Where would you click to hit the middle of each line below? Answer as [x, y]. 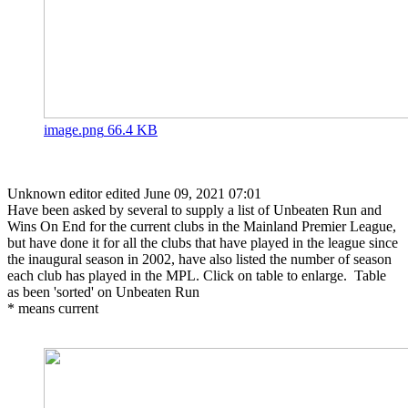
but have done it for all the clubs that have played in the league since [203, 243]
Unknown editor [55, 194]
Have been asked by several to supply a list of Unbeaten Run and [194, 210]
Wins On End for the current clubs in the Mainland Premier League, [202, 227]
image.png [74, 130]
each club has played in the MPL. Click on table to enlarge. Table [197, 276]
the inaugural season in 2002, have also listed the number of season [199, 260]
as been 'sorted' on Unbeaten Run [105, 292]
